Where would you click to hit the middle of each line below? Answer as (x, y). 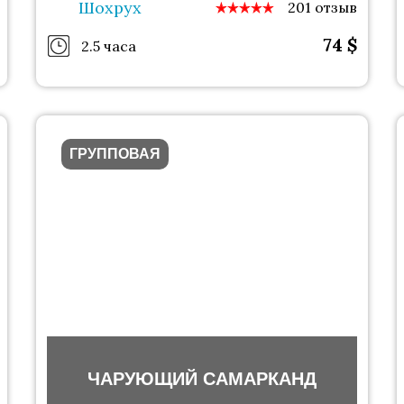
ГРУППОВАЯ (115, 154)
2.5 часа (108, 46)
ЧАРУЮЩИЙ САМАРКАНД (202, 379)
